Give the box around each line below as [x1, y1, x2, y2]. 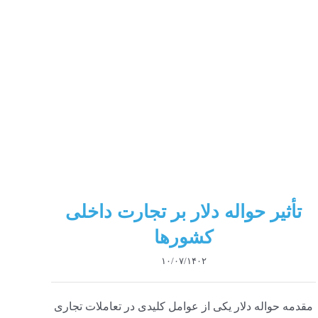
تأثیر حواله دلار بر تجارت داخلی [65, 201, 302, 222]
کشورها [154, 226, 214, 248]
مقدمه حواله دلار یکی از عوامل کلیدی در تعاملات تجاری [54, 300, 314, 312]
